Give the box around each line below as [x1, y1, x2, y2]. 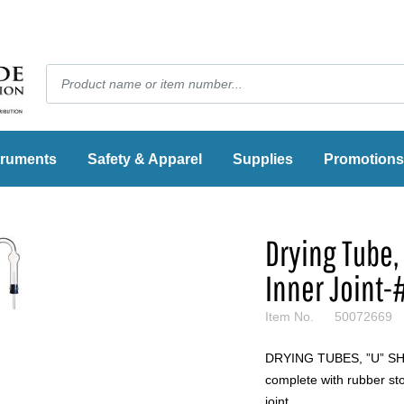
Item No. [265, 309, 314, 325]
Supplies [233, 151, 293, 168]
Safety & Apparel [87, 151, 202, 168]
